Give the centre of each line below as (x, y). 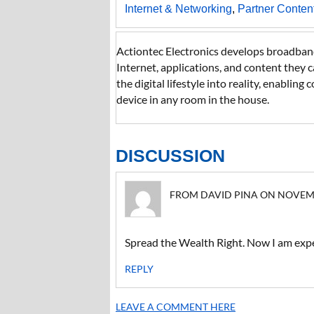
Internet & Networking (178, 9)
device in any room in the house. (193, 99)
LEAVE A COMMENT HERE (176, 307)
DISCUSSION (170, 156)
